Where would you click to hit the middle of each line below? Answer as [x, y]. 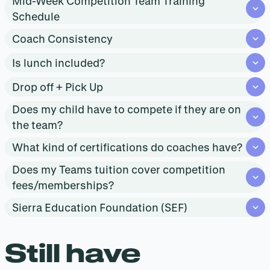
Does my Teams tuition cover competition [119, 170]
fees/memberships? [63, 185]
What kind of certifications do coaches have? [127, 147]
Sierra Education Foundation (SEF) [100, 208]
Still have [73, 253]
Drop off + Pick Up [58, 87]
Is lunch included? [58, 63]
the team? [37, 125]
